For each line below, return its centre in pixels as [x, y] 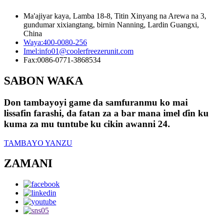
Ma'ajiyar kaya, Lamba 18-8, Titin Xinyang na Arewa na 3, [115, 16]
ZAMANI [28, 164]
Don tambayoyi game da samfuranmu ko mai [96, 102]
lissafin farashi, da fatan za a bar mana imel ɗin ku [106, 113]
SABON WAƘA [44, 80]
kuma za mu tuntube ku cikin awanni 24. [87, 124]
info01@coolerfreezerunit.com [86, 51]
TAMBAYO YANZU [38, 143]
